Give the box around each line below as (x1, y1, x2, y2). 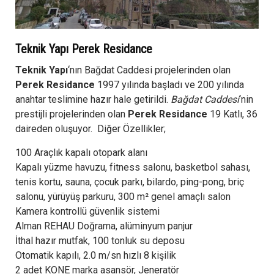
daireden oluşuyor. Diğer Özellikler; (15, 122, 166, 135)
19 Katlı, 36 (207, 108, 257, 120)
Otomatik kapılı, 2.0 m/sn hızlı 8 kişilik (15, 249, 176, 261)
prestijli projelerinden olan (15, 108, 128, 120)
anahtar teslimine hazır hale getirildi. (15, 93, 171, 105)
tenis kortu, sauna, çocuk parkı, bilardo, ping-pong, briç (15, 176, 244, 188)
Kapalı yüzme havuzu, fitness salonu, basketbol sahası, (15, 161, 250, 173)
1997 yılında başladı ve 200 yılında (95, 78, 244, 91)
